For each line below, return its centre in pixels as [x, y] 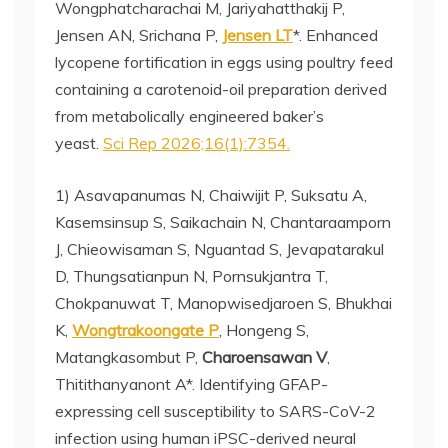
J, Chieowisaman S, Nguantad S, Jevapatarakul [219, 249]
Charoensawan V [264, 357]
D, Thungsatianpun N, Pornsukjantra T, [191, 276]
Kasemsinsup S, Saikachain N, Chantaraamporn [223, 222]
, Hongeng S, [264, 330]
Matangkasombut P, [128, 357]
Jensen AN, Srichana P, [138, 35]
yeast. [79, 143]
